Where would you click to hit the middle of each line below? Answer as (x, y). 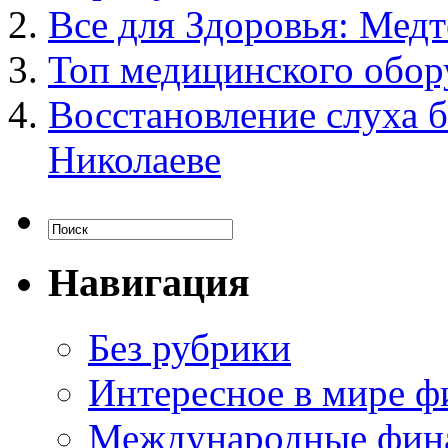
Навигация (149, 282)
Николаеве (134, 160)
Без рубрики (189, 347)
